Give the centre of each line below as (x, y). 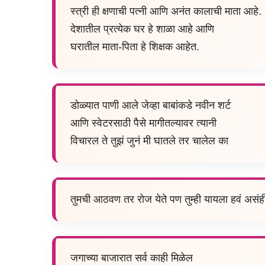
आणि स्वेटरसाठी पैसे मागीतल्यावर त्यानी (143, 123)
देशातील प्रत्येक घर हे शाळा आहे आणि (142, 29)
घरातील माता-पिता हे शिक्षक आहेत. (135, 47)
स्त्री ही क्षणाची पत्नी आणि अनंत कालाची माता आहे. (166, 12)
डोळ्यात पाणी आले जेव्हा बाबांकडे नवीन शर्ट (151, 106)
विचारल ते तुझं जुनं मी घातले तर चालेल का (149, 141)
